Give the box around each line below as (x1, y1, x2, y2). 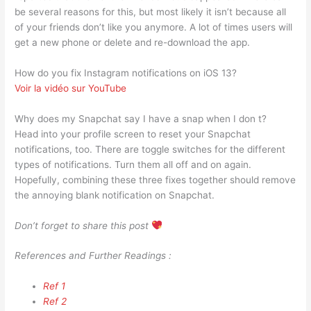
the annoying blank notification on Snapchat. (15, 189, 215, 201)
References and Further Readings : (15, 250, 172, 262)
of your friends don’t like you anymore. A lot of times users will (15, 21, 293, 33)
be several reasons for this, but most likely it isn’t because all (15, 6, 287, 17)
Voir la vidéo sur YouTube (15, 82, 127, 94)
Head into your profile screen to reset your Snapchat (15, 128, 251, 140)
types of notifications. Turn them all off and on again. (15, 158, 252, 170)
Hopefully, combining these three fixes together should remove (15, 174, 296, 185)
